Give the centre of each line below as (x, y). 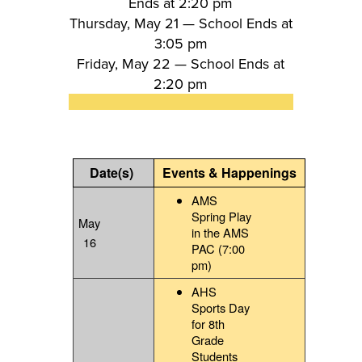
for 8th (208, 324)
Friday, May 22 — (134, 64)
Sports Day (221, 308)
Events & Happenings (229, 173)
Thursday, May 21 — (134, 23)
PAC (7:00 (219, 249)
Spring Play (222, 217)
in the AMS (221, 233)
